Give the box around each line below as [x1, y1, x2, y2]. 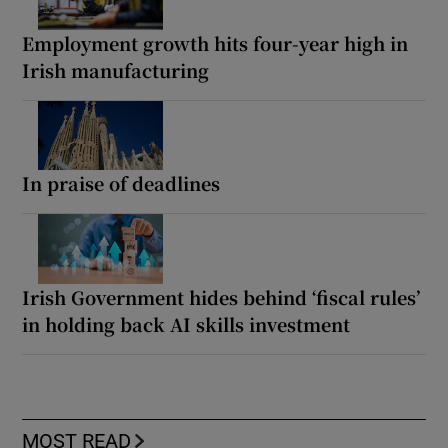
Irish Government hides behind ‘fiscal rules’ [22, 284, 421, 311]
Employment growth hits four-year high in [22, 29, 409, 56]
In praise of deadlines [22, 170, 221, 197]
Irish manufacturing [22, 56, 210, 83]
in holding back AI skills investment [22, 311, 351, 338]
